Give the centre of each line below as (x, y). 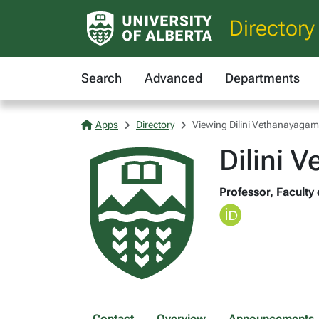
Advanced (173, 78)
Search (101, 78)
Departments (262, 78)
